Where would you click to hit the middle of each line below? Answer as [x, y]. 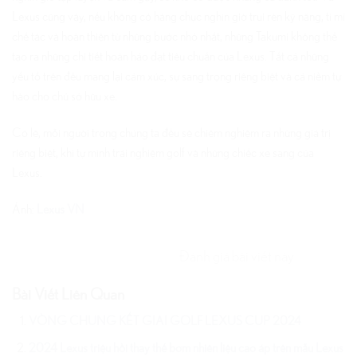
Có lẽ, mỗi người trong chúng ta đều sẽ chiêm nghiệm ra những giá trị [171, 133]
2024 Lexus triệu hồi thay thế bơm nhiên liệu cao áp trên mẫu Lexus [186, 349]
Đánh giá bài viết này [236, 257]
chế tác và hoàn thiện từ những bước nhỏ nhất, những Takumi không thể [175, 37]
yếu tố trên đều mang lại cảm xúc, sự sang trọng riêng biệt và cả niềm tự [177, 77]
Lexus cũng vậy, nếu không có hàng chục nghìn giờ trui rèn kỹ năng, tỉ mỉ [178, 17]
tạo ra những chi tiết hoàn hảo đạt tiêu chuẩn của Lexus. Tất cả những [171, 57]
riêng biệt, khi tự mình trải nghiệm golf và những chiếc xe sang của [163, 153]
